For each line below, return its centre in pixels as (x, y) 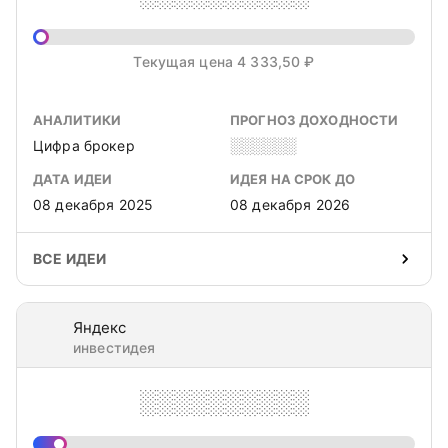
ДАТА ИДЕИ (73, 179)
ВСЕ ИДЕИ (70, 258)
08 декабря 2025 (93, 204)
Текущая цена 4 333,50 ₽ (224, 61)
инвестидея (114, 347)
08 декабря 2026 (290, 204)
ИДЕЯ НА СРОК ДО (292, 179)
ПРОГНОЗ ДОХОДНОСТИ (314, 120)
